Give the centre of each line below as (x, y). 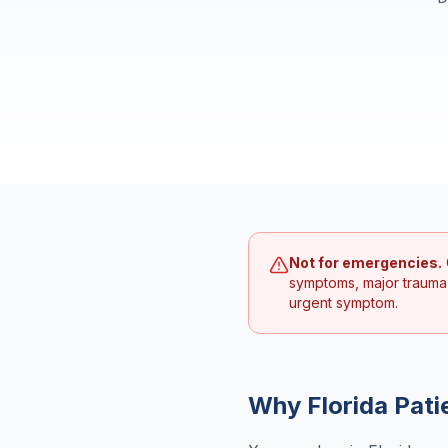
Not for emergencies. (365, 262)
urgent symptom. (343, 302)
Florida (347, 405)
